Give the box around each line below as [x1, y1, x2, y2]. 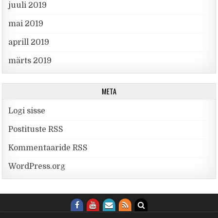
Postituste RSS [8, 125, 64, 134]
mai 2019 [8, 19, 44, 28]
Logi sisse [8, 106, 46, 115]
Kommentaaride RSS [8, 143, 88, 152]
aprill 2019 [8, 37, 50, 47]
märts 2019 [8, 56, 52, 65]
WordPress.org [8, 162, 66, 171]
